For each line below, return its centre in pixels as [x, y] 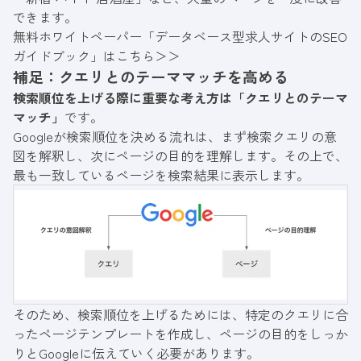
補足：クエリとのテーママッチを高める [151, 77]
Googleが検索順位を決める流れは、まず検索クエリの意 [175, 137]
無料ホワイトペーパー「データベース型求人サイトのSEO [180, 37]
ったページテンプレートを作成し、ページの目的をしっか [180, 334]
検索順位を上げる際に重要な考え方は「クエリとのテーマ [180, 98]
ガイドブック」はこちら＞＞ [97, 56]
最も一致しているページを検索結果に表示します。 [161, 175]
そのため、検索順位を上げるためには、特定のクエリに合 [180, 315]
